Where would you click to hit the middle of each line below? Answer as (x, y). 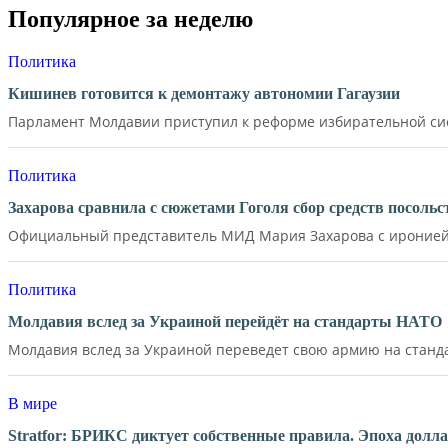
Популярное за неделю (130, 19)
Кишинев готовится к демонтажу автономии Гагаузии (204, 93)
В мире (32, 404)
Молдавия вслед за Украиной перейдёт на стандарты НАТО (225, 321)
